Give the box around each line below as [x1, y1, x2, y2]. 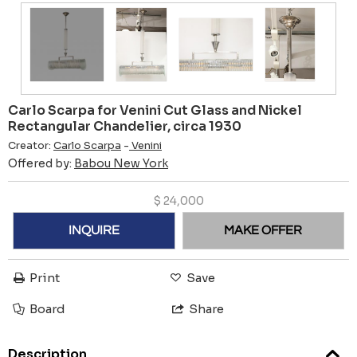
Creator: [8, 139, 53, 152]
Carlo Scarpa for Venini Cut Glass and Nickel [8, 101, 302, 119]
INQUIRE [68, 224, 120, 237]
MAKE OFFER [224, 224, 303, 237]
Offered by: [8, 155, 74, 171]
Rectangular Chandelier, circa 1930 [8, 117, 241, 135]
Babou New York [74, 155, 168, 171]
